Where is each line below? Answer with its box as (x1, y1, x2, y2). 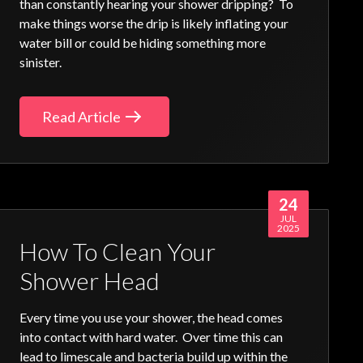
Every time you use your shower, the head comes (19, 310, 284, 326)
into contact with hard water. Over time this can (19, 329, 284, 345)
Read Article (42, 108, 122, 126)
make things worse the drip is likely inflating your (19, 15, 289, 32)
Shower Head (19, 266, 160, 296)
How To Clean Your (19, 237, 216, 267)
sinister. (19, 54, 62, 70)
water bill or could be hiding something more (19, 35, 267, 51)
